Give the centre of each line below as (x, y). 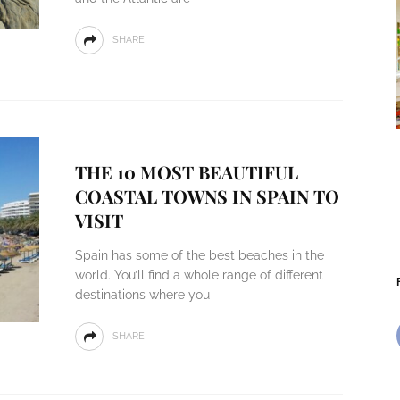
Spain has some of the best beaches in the (199, 255)
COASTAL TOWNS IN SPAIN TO (207, 196)
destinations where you (142, 295)
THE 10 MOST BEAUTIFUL (186, 172)
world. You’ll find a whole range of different (199, 275)
